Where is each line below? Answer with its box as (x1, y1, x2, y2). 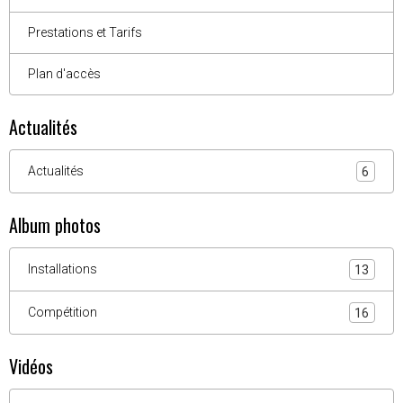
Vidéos (9, 353, 53, 380)
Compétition (28, 305, 97, 319)
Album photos (9, 211, 101, 238)
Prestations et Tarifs (28, 25, 142, 40)
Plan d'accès (28, 67, 101, 81)
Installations (28, 262, 97, 276)
